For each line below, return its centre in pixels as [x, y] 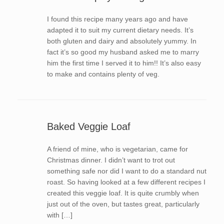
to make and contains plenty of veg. [103, 74]
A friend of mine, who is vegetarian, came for [117, 149]
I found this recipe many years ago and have [117, 19]
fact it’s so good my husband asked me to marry [123, 52]
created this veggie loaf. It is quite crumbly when [123, 193]
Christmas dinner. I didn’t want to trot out [111, 160]
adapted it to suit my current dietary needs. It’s [120, 30]
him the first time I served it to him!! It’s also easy [124, 63]
